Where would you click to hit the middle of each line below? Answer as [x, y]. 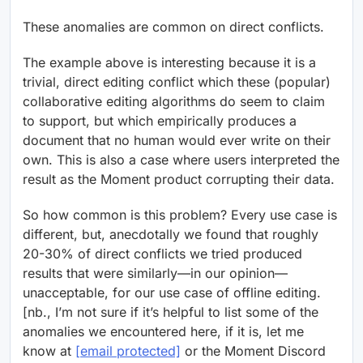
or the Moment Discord [253, 351]
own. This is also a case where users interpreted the [181, 160]
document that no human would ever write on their [177, 141]
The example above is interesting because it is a [169, 63]
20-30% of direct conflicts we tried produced [162, 254]
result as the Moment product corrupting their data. [179, 179]
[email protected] [128, 351]
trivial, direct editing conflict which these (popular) [177, 82]
